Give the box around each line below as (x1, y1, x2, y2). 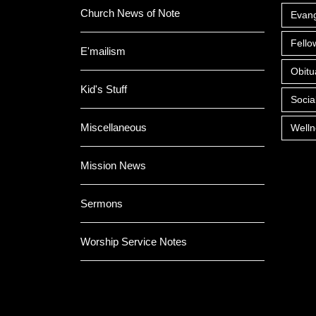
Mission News (80, 159, 146, 171)
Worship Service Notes (80, 235, 187, 248)
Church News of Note (80, 6, 180, 19)
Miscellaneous (80, 121, 147, 133)
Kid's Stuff (80, 83, 127, 95)
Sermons (80, 197, 123, 209)
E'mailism (80, 44, 126, 57)
